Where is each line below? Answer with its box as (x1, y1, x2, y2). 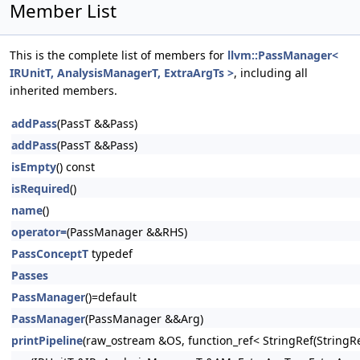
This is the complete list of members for (10, 47, 227, 63)
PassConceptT (11, 246, 88, 261)
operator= (11, 224, 67, 239)
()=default (85, 289, 137, 305)
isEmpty (11, 159, 56, 174)
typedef (88, 246, 133, 261)
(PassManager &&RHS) (67, 224, 187, 239)
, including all (234, 65, 308, 80)
